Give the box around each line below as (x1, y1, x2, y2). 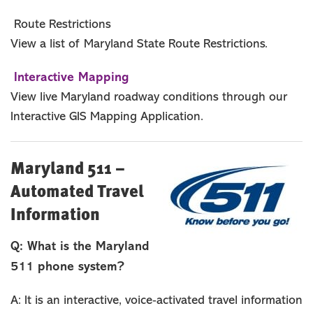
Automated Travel (10, 177, 144, 203)
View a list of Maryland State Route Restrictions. (10, 37, 268, 51)
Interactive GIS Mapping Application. (10, 110, 203, 124)
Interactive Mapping (14, 71, 129, 85)
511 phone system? (10, 260, 124, 274)
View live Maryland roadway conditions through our (10, 90, 287, 104)
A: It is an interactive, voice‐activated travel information (10, 293, 303, 307)
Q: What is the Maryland (10, 240, 150, 254)
